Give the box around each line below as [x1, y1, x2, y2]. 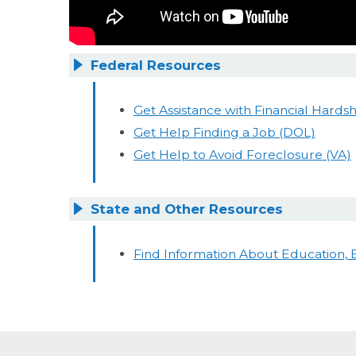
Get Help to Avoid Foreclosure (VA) [133, 146, 351, 162]
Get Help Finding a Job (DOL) [133, 124, 315, 140]
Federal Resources [91, 57, 222, 74]
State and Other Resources [91, 201, 284, 218]
